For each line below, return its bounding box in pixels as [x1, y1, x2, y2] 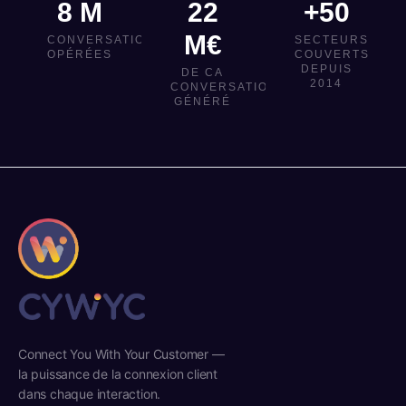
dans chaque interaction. [18, 385, 161, 401]
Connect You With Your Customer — [18, 345, 225, 362]
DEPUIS [300, 63, 353, 75]
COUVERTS [294, 48, 370, 61]
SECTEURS [294, 34, 369, 46]
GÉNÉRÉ [174, 95, 232, 108]
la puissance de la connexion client [18, 365, 218, 382]
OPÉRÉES [47, 48, 112, 61]
